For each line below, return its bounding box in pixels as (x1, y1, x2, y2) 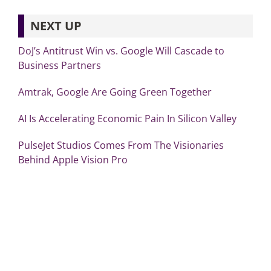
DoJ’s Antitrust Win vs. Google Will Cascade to (18, 44, 224, 57)
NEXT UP (30, 17, 82, 34)
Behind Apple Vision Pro (18, 152, 128, 166)
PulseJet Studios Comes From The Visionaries (18, 138, 224, 152)
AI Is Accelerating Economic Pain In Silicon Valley (18, 111, 237, 125)
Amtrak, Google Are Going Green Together (18, 85, 212, 99)
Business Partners (18, 58, 101, 72)
